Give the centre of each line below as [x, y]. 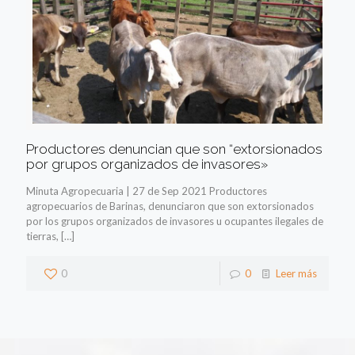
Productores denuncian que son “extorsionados [174, 149]
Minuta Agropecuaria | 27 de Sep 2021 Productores [147, 191]
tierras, [42, 236]
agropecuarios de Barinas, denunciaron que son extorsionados [170, 206]
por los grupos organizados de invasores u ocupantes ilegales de [175, 221]
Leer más [296, 273]
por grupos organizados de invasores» [147, 164]
